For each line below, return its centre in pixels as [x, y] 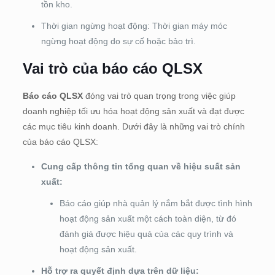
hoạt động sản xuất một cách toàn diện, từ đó [148, 219]
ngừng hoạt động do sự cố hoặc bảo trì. [118, 41]
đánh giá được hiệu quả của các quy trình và [146, 234]
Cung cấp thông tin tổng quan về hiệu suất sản [141, 167]
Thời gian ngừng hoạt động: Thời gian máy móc [134, 26]
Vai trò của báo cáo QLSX [112, 69]
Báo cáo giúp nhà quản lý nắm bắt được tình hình [156, 203]
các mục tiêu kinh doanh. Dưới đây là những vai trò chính [134, 127]
